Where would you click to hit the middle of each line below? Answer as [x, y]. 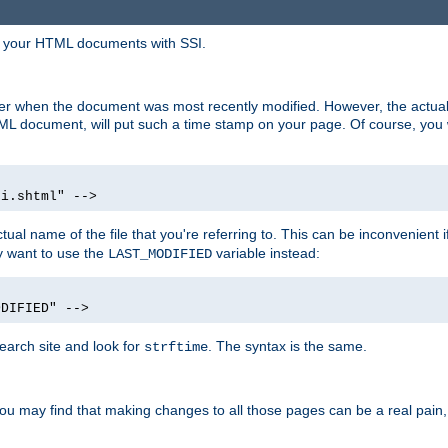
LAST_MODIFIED [160, 254]
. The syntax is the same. [287, 346]
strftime [176, 347]
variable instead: [266, 253]
